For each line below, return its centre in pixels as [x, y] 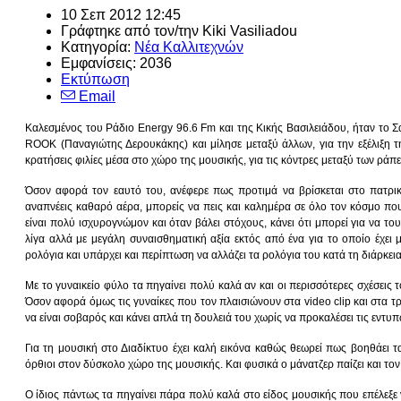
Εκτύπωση [95, 79]
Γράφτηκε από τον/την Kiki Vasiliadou [179, 30]
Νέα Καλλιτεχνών [189, 47]
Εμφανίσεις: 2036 [116, 63]
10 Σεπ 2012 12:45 [121, 14]
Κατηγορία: [98, 47]
